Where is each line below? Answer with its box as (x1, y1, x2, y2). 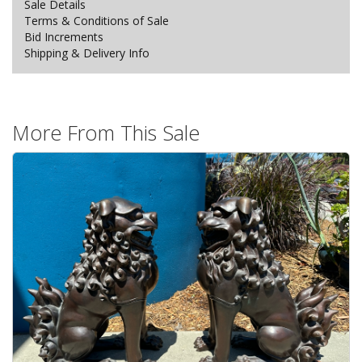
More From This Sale (12, 119, 200, 146)
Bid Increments (24, 29, 103, 44)
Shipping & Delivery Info (24, 45, 149, 61)
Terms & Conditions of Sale (24, 13, 169, 28)
